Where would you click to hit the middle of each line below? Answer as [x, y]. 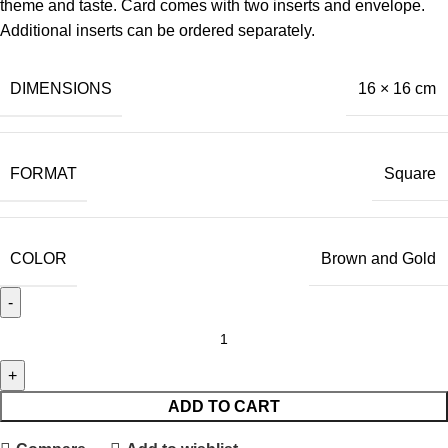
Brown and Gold [378, 259]
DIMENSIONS [61, 88]
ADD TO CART [224, 406]
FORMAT [43, 173]
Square [410, 174]
